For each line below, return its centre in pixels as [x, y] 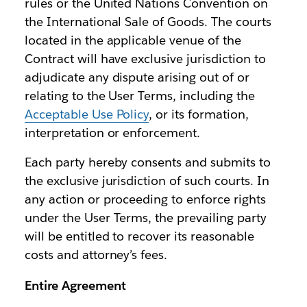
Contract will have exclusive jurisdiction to [145, 59]
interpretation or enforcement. [112, 133]
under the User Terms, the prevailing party [145, 218]
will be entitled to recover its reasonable [139, 236]
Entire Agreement [75, 286]
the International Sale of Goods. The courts [148, 22]
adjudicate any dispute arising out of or [137, 77]
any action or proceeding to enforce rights [145, 199]
